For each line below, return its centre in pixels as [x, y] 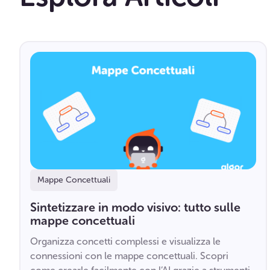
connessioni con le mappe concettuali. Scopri [129, 256]
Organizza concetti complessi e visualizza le [125, 241]
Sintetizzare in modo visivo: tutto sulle [135, 207]
